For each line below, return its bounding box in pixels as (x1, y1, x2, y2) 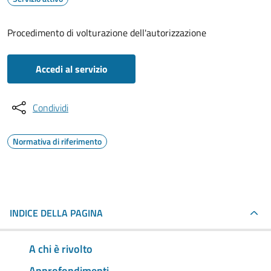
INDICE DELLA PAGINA (10, 206, 103, 220)
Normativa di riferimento (13, 135, 102, 148)
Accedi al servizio (35, 62, 108, 76)
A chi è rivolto (29, 240, 93, 257)
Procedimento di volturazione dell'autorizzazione (7, 25, 206, 40)
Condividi (33, 100, 68, 115)
